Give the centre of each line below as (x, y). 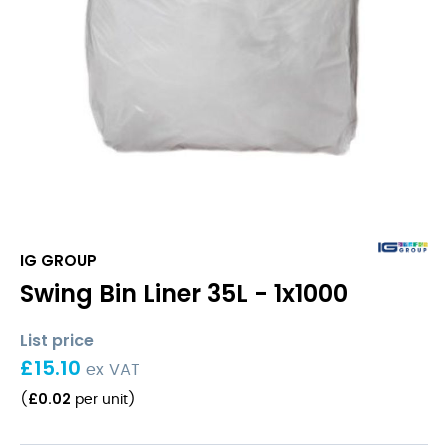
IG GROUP (58, 260)
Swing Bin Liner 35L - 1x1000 (184, 293)
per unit (99, 400)
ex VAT (113, 370)
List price (57, 340)
